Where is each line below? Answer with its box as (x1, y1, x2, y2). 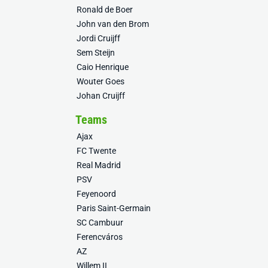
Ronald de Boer (77, 5, 133, 14)
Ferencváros (77, 232, 123, 242)
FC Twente (77, 146, 116, 156)
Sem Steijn (77, 48, 115, 57)
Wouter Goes (77, 77, 124, 86)
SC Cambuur (77, 218, 123, 227)
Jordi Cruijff (77, 33, 120, 43)
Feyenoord (77, 189, 116, 199)
